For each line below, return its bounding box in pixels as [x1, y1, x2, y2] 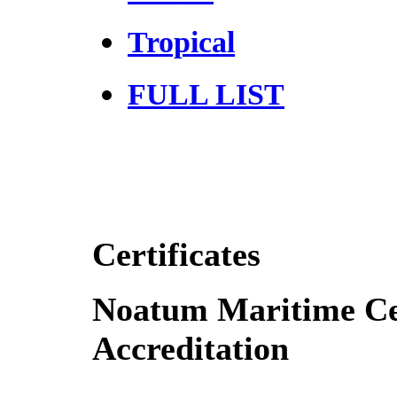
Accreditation [92, 330, 289, 368]
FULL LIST [128, 77, 284, 111]
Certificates [92, 235, 261, 273]
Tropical [128, 25, 235, 58]
